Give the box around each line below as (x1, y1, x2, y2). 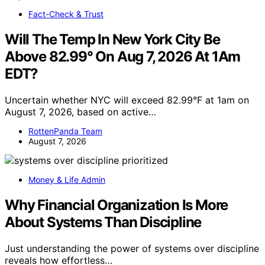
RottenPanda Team (28, 126, 102, 136)
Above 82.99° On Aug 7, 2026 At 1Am (5, 48, 241, 66)
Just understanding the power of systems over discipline (5, 242, 259, 254)
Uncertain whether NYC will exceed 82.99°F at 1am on (5, 94, 249, 106)
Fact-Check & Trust (28, 9, 104, 20)
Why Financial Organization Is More (5, 196, 228, 214)
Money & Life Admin (28, 174, 105, 185)
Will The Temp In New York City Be (5, 31, 220, 49)
